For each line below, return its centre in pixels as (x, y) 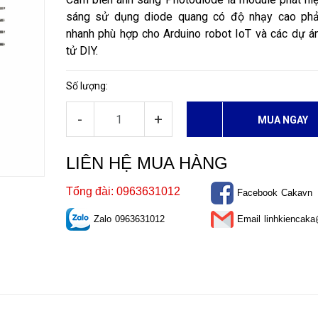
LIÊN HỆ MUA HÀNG (147, 163)
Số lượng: (87, 86)
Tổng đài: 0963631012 (123, 191)
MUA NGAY (283, 120)
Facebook (257, 193)
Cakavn (296, 193)
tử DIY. (82, 51)
